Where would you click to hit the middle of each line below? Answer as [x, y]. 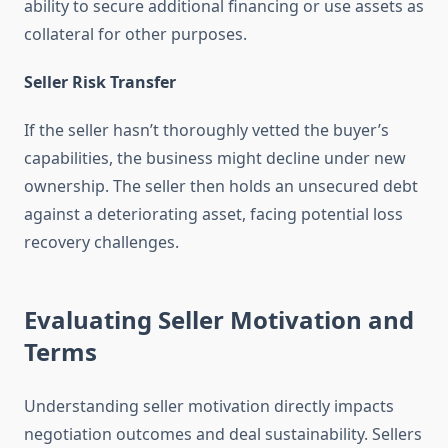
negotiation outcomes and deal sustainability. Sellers [223, 434]
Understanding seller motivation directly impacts [209, 406]
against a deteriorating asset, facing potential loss [213, 214]
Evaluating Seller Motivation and [219, 320]
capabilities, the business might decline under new [215, 158]
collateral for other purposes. [135, 34]
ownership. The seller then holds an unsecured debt [221, 186]
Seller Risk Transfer [100, 82]
